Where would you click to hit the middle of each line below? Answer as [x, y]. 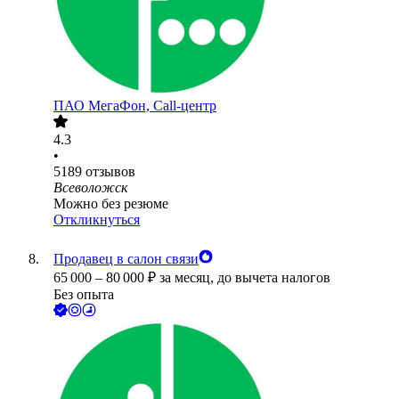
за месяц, [188, 278]
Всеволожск [90, 188]
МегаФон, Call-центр [152, 106]
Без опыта [84, 295]
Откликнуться [97, 220]
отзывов [110, 172]
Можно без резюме [111, 204]
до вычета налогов [274, 278]
